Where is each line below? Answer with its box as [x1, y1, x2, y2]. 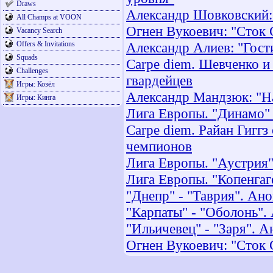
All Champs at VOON [16, 13, 82, 21]
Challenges [16, 66, 48, 75]
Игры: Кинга [16, 93, 55, 102]
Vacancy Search [16, 26, 62, 35]
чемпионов [126, 138, 192, 155]
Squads [16, 53, 38, 62]
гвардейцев [126, 73, 193, 89]
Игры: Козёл [16, 80, 55, 88]
